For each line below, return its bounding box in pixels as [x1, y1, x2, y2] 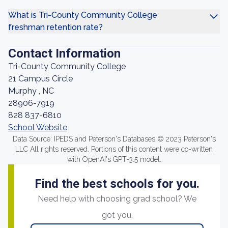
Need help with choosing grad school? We [38, 194, 196, 204]
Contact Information [8, 46, 121, 61]
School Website [8, 123, 67, 132]
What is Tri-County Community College [8, 10, 157, 20]
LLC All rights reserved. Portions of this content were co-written [15, 145, 213, 153]
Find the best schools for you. [35, 177, 199, 191]
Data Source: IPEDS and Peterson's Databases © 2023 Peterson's [12, 135, 216, 143]
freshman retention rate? [8, 22, 103, 32]
